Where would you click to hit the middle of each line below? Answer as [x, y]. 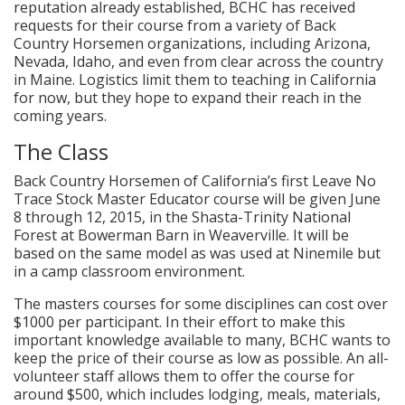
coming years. [60, 115]
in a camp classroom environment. [129, 272]
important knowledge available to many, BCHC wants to [202, 340]
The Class [61, 151]
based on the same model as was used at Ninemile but [197, 254]
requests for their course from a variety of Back [175, 25]
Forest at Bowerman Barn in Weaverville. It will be [181, 235]
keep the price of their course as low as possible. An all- [201, 358]
